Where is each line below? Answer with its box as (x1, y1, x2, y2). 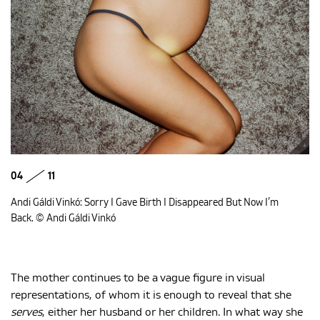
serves (11, 306, 42, 318)
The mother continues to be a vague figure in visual (11, 271, 265, 284)
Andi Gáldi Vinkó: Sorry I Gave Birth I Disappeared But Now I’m (11, 197, 279, 208)
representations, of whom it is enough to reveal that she (11, 289, 291, 301)
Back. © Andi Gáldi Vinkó (11, 213, 118, 224)
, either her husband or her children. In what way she (42, 306, 303, 318)
